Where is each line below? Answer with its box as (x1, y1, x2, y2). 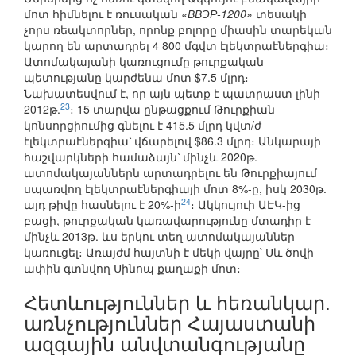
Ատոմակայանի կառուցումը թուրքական (24, 53, 264, 70)
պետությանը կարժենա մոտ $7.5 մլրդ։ (24, 69, 249, 86)
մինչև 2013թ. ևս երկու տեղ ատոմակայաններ (24, 228, 295, 245)
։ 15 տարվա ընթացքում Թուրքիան (70, 101, 275, 118)
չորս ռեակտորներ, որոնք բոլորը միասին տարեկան (24, 21, 332, 38)
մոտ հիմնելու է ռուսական (24, 6, 181, 22)
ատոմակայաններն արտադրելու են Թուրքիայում (24, 164, 317, 181)
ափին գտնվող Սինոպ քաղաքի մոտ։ (24, 260, 241, 277)
